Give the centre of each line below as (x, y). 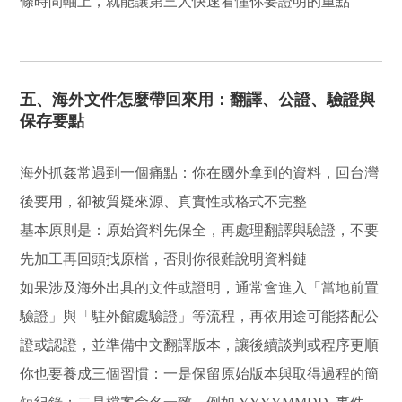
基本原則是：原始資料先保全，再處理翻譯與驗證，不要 (200, 230)
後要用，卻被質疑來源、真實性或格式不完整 (164, 201)
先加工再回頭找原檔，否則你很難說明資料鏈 (164, 258)
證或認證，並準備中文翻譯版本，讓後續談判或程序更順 (200, 345)
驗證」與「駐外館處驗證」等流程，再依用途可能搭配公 (200, 316)
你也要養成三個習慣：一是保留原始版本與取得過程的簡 (200, 373)
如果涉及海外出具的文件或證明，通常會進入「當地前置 (200, 287)
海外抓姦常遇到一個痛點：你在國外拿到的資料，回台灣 (200, 172)
